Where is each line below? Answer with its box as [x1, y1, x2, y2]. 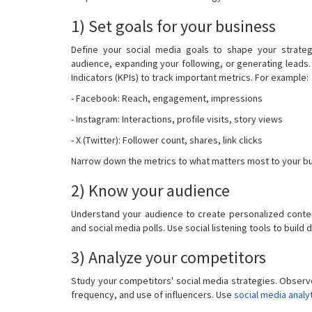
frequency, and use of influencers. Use [71, 288, 234, 301]
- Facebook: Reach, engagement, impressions [71, 91, 263, 104]
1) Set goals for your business [71, 15, 276, 37]
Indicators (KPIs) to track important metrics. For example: [71, 70, 309, 84]
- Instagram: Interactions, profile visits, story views [71, 112, 283, 125]
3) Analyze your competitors [71, 246, 266, 268]
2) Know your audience [71, 179, 230, 201]
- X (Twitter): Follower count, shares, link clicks [71, 133, 263, 146]
